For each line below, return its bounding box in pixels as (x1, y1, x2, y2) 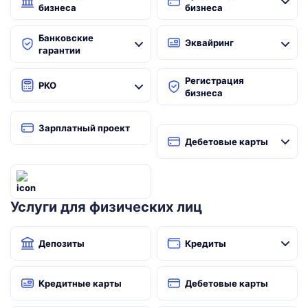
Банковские (38, 32, 93, 43)
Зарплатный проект (38, 122, 130, 133)
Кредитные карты (38, 278, 122, 289)
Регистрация (185, 75, 244, 86)
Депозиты (38, 238, 85, 249)
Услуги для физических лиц (10, 199, 202, 215)
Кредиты (185, 238, 226, 249)
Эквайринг (185, 37, 234, 48)
